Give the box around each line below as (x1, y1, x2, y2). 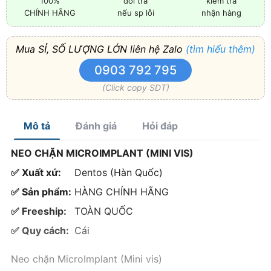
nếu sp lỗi (117, 7, 154, 18)
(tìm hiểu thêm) (186, 42, 255, 55)
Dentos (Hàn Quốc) (74, 166, 163, 178)
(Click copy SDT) (102, 82, 169, 93)
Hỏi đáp (142, 119, 178, 132)
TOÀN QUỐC (74, 204, 133, 217)
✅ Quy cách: (11, 224, 69, 237)
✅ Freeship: (11, 204, 67, 217)
